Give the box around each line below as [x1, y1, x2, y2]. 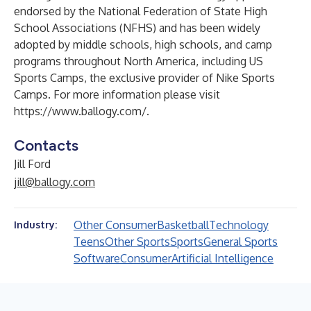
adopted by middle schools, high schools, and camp [14, 37, 272, 51]
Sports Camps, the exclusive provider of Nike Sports [14, 71, 275, 85]
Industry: [14, 219, 57, 230]
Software [74, 251, 120, 265]
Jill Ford [14, 157, 51, 171]
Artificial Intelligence [171, 251, 274, 265]
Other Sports [105, 235, 170, 249]
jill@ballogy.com [14, 175, 95, 189]
